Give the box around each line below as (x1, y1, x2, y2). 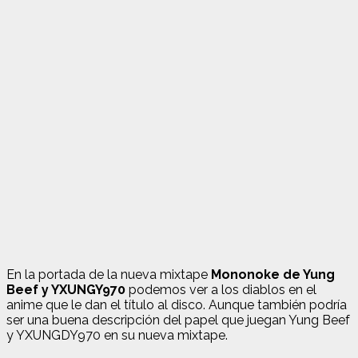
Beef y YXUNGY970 (6, 281, 125, 297)
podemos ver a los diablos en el (125, 281, 316, 297)
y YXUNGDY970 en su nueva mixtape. (6, 327, 228, 343)
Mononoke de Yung (211, 266, 335, 282)
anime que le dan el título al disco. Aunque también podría (6, 296, 347, 312)
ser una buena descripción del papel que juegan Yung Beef (6, 312, 350, 328)
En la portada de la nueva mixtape (6, 266, 211, 282)
